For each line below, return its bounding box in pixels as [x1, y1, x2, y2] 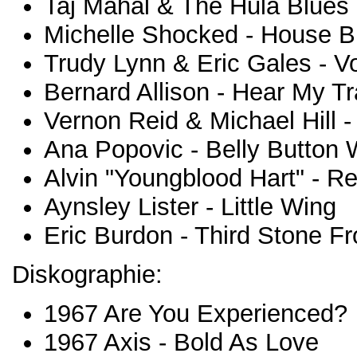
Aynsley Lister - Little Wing [44, 193, 336, 221]
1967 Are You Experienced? [44, 300, 347, 328]
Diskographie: [12, 261, 163, 288]
